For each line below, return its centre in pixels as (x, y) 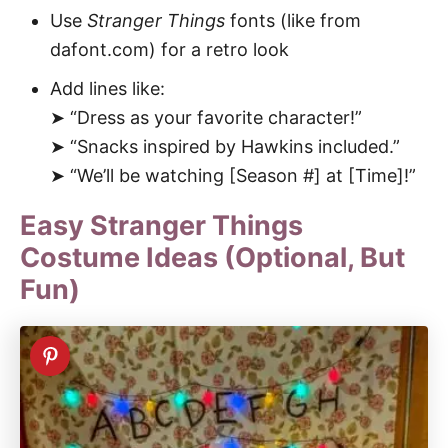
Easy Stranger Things (161, 225)
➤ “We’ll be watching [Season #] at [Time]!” (233, 175)
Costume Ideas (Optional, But (212, 257)
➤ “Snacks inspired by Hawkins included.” (225, 146)
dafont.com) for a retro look (169, 49)
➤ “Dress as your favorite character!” (206, 117)
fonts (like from (293, 20)
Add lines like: (107, 88)
